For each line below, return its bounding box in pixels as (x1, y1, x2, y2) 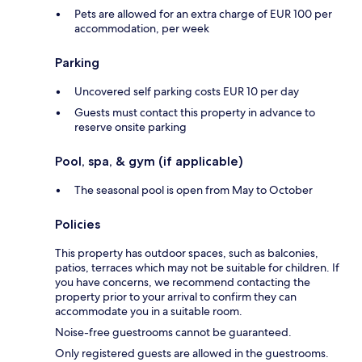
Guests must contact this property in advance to (74, 105, 315, 120)
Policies (55, 217, 100, 233)
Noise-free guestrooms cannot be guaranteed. (55, 325, 292, 340)
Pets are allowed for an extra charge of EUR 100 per (74, 6, 332, 22)
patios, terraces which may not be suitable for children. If (55, 260, 339, 276)
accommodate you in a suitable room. (55, 304, 242, 319)
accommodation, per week (74, 21, 209, 36)
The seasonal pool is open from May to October (74, 183, 313, 198)
